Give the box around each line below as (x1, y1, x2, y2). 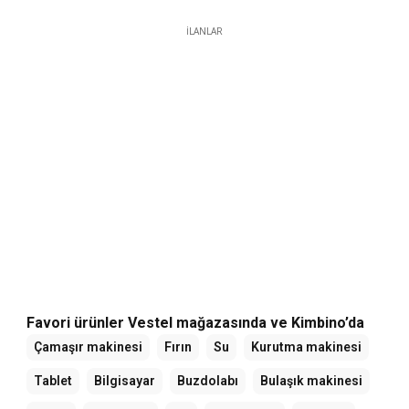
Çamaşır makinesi (34, 340, 142, 355)
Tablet (34, 373, 72, 389)
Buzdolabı (177, 373, 238, 389)
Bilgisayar (94, 373, 155, 389)
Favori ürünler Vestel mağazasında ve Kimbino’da (26, 314, 364, 332)
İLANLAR (186, 25, 223, 38)
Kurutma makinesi (251, 340, 362, 355)
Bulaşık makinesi (260, 373, 362, 389)
